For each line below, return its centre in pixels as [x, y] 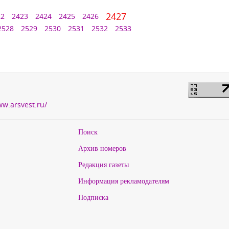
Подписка [93, 197]
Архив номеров [102, 148]
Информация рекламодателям [123, 181]
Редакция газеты [103, 164]
